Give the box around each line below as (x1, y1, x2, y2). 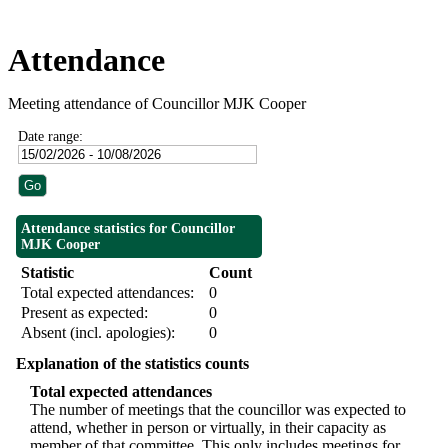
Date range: (18, 129, 83, 145)
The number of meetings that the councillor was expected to (30, 401, 406, 419)
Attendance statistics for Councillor (21, 221, 235, 237)
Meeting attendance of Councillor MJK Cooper (8, 95, 306, 113)
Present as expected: (21, 304, 148, 322)
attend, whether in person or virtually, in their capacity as (30, 419, 386, 437)
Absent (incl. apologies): (21, 324, 175, 342)
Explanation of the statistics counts (16, 355, 249, 373)
